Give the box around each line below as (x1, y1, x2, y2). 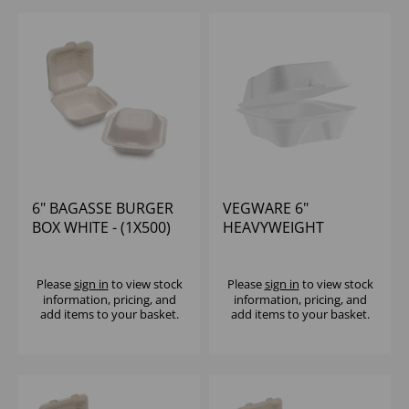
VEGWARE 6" (223, 198, 309, 219)
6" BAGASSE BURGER (32, 198, 173, 219)
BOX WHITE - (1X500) (32, 217, 171, 238)
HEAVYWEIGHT (223, 217, 324, 238)
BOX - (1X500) (223, 256, 313, 277)
